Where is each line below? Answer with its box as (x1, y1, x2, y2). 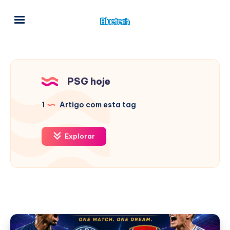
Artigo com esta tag (58, 100, 136, 109)
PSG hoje (67, 75, 110, 87)
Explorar (63, 132, 95, 140)
